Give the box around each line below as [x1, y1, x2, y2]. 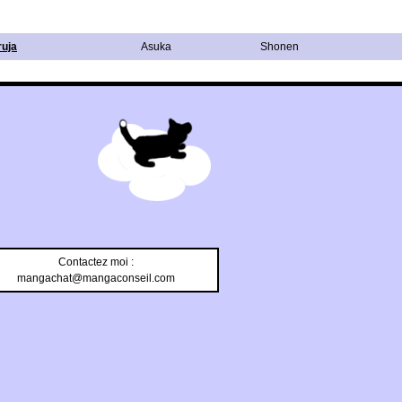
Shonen [260, 39, 299, 53]
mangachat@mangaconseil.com [16, 271, 175, 284]
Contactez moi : [57, 255, 134, 268]
